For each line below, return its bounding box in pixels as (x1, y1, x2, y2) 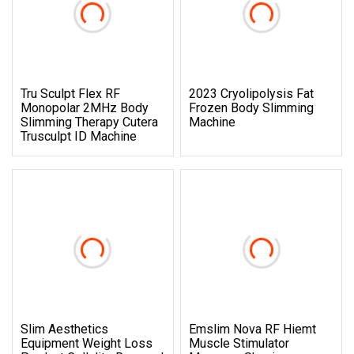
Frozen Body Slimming (189, 100, 314, 115)
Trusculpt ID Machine (21, 128, 137, 144)
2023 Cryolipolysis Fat (189, 85, 314, 101)
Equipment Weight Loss (21, 335, 153, 351)
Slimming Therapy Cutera (21, 114, 158, 130)
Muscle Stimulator (189, 335, 290, 351)
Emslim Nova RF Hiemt (189, 321, 317, 337)
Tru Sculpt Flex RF (21, 85, 120, 101)
